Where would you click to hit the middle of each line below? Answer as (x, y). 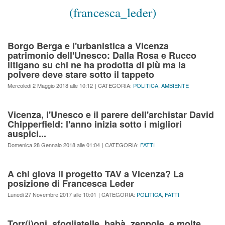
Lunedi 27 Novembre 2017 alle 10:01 (52, 195)
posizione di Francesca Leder (71, 184)
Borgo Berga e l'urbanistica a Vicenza (88, 46)
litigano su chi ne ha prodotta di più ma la (97, 65)
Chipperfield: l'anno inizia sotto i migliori (95, 124)
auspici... (27, 134)
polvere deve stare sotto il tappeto (81, 75)
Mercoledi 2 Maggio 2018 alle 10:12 (50, 86)
